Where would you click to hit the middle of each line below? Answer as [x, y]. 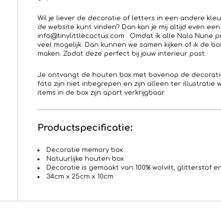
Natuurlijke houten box [85, 159]
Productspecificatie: [85, 128]
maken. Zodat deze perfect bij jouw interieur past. [122, 54]
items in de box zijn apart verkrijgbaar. [101, 93]
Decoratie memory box [85, 150]
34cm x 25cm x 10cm [80, 177]
